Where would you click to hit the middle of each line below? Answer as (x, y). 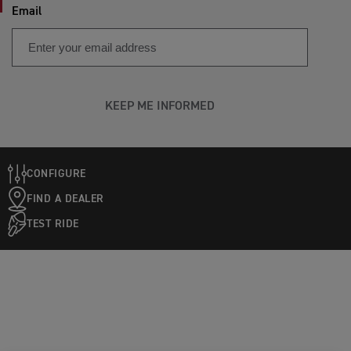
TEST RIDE (53, 224)
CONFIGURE (56, 174)
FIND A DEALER (65, 199)
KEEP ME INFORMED (160, 107)
